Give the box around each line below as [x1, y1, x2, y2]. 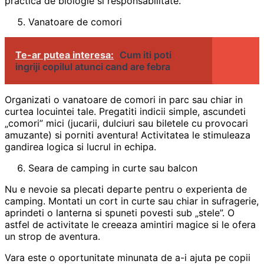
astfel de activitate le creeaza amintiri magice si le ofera [5, 218, 256, 230]
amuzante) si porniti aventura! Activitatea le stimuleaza [5, 128, 250, 141]
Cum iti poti [120, 48, 171, 61]
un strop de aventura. [5, 230, 100, 242]
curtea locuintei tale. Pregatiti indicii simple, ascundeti [5, 105, 246, 117]
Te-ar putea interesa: [15, 48, 114, 61]
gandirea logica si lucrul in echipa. [5, 140, 156, 153]
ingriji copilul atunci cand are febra [15, 60, 170, 72]
